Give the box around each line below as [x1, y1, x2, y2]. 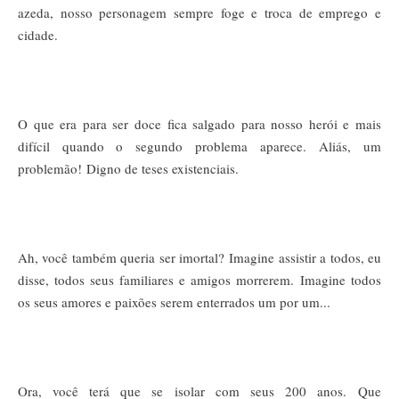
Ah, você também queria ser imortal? [18, 248, 230, 266]
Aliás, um [319, 136, 382, 155]
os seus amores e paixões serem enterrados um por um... [18, 292, 330, 311]
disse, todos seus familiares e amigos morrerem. [18, 270, 300, 289]
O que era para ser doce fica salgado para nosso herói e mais [18, 114, 381, 133]
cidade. [18, 25, 58, 44]
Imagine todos [300, 270, 381, 289]
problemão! [18, 159, 86, 177]
